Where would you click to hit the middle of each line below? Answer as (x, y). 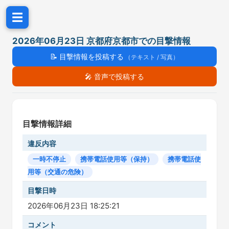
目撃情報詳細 (47, 124)
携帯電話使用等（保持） (117, 159)
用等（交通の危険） (58, 172)
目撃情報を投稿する (90, 56)
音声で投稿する (118, 76)
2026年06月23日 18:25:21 (74, 206)
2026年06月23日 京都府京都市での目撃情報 (101, 41)
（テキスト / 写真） (152, 57)
